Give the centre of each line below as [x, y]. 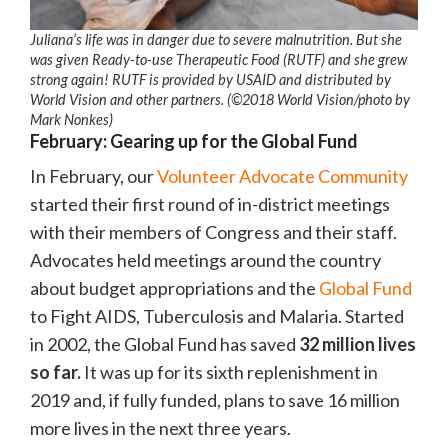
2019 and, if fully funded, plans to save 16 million [215, 399]
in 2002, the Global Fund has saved [164, 343]
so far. [55, 371]
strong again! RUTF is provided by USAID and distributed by [210, 79]
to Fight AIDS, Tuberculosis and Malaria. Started [217, 315]
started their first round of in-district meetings [210, 203]
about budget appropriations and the [174, 287]
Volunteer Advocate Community [282, 175]
